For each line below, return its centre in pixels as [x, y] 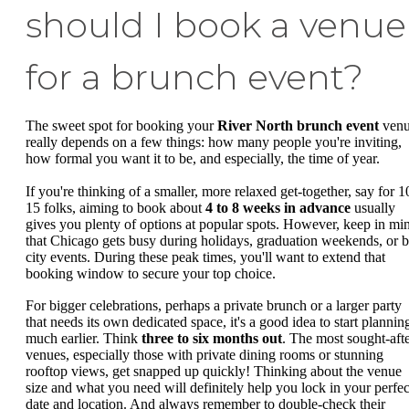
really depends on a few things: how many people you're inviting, [214, 142]
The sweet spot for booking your [121, 126]
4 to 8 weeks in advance [278, 207]
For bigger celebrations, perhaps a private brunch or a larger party [214, 306]
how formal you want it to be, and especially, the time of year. [203, 159]
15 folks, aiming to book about [115, 207]
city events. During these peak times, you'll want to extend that [205, 257]
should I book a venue [216, 26]
